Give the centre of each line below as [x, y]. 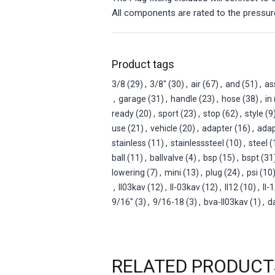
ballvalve [167, 157]
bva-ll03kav [226, 202]
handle [184, 99]
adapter [217, 128]
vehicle [164, 128]
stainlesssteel [197, 143]
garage [132, 99]
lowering [128, 172]
